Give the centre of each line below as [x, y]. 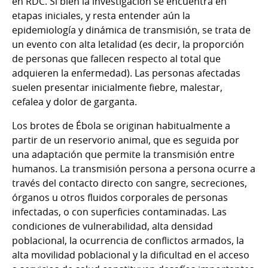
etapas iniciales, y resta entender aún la [101, 15]
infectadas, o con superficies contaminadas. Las [119, 211]
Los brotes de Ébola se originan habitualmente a [121, 125]
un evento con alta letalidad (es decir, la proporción [128, 44]
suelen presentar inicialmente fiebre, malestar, [117, 87]
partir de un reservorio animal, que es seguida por [126, 140]
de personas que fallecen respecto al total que [116, 58]
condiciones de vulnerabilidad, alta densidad [112, 226]
